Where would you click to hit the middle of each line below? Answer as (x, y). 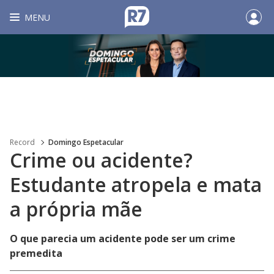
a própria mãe (76, 209)
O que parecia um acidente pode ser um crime (123, 239)
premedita (36, 253)
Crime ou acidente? (101, 160)
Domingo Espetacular (86, 142)
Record (22, 142)
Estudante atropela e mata (136, 184)
